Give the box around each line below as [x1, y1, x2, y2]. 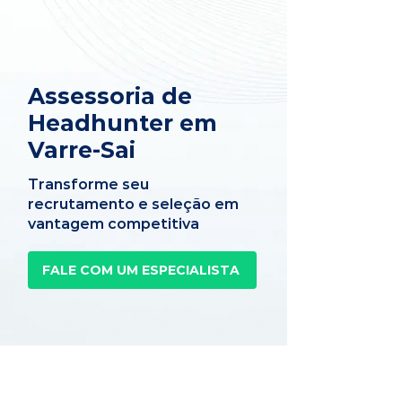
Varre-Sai [28, 136, 135, 163]
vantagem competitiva [28, 215, 199, 232]
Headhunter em [28, 109, 217, 136]
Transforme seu [28, 176, 149, 193]
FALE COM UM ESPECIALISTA [41, 262, 240, 278]
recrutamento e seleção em [28, 196, 239, 213]
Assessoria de [28, 83, 192, 109]
